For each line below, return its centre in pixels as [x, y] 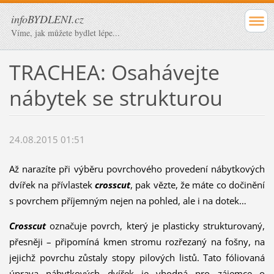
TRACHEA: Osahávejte [114, 72]
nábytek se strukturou [116, 98]
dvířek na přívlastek [52, 185]
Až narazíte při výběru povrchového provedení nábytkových [137, 169]
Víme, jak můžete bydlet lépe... [65, 33]
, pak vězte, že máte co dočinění [198, 185]
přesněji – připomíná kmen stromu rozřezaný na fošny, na [137, 242]
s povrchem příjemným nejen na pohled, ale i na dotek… [128, 201]
